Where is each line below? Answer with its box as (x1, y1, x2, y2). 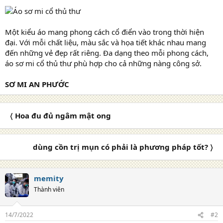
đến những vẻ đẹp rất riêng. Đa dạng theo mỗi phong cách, (5, 47, 209, 58)
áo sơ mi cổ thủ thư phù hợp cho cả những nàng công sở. (5, 58, 202, 68)
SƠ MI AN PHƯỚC (5, 79, 69, 89)
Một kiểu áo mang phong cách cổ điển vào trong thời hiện (5, 26, 204, 37)
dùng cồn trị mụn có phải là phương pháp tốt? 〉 (33, 141, 213, 152)
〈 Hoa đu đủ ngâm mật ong (10, 110, 111, 120)
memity (34, 173, 64, 183)
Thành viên (34, 185, 64, 194)
